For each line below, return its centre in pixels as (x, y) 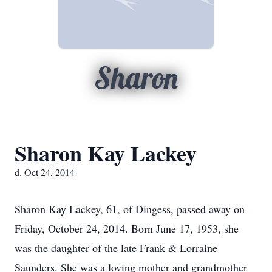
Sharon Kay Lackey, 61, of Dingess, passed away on (130, 209)
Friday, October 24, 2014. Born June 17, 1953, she (127, 228)
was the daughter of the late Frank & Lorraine (116, 248)
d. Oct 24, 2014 (45, 172)
